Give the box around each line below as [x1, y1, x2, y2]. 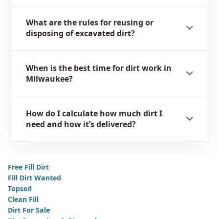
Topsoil [8, 184, 32, 194]
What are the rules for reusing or [26, 17, 153, 28]
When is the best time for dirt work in [26, 63, 172, 74]
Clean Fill [8, 195, 39, 204]
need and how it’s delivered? [26, 119, 136, 130]
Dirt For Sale [8, 205, 50, 215]
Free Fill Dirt [8, 162, 49, 172]
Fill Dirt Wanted [8, 173, 61, 183]
